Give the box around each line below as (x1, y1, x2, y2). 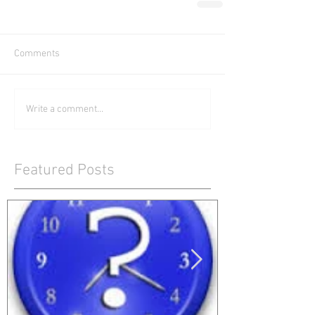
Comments (14, 48, 60, 60)
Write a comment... (26, 103, 103, 115)
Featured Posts (14, 161, 115, 180)
